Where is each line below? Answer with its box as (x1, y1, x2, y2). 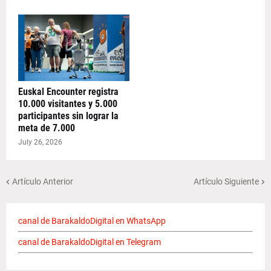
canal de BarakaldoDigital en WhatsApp (18, 216, 166, 226)
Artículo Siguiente (194, 176, 259, 186)
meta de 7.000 (18, 122, 75, 134)
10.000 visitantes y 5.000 (18, 98, 117, 109)
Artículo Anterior (12, 176, 73, 186)
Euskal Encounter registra (18, 86, 119, 97)
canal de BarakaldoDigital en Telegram (18, 237, 161, 247)
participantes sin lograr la (18, 110, 119, 122)
